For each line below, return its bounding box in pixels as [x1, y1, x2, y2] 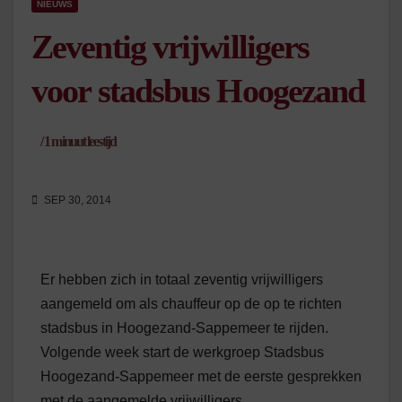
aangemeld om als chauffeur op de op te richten [40, 296, 342, 312]
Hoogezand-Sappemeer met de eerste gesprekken [40, 369, 362, 385]
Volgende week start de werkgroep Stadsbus [40, 345, 324, 361]
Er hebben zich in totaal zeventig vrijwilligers [40, 272, 323, 288]
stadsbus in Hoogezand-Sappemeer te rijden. [40, 320, 328, 336]
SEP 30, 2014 [41, 194, 111, 207]
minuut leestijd [49, 134, 116, 149]
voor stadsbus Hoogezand [31, 72, 365, 109]
